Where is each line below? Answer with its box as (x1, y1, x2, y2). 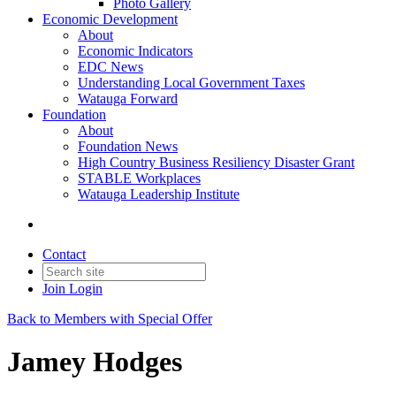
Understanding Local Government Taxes (78, 75, 305, 90)
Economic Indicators (78, 43, 193, 58)
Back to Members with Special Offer (7, 311, 212, 326)
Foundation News (78, 139, 178, 154)
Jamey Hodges (7, 346, 182, 378)
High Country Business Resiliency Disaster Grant (78, 155, 354, 170)
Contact (42, 247, 86, 262)
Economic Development (42, 11, 178, 27)
